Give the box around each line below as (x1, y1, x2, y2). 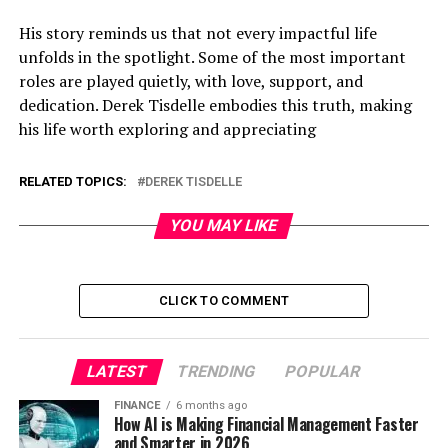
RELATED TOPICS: (18, 173, 127, 189)
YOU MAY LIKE (168, 215, 281, 235)
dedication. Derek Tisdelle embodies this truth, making (18, 93, 412, 116)
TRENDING (175, 361, 259, 381)
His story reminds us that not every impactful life (18, 21, 377, 44)
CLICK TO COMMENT (158, 292, 290, 308)
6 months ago (175, 398, 247, 412)
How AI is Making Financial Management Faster (113, 411, 419, 436)
